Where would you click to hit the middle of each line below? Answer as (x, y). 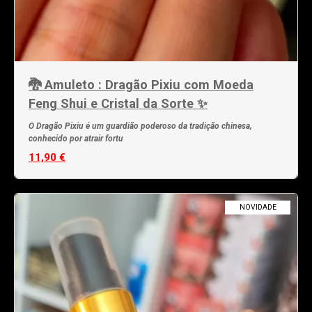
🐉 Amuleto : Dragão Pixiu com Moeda (141, 84)
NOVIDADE (258, 207)
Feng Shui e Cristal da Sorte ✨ (118, 103)
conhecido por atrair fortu (76, 138)
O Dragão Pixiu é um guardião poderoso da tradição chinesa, (140, 126)
